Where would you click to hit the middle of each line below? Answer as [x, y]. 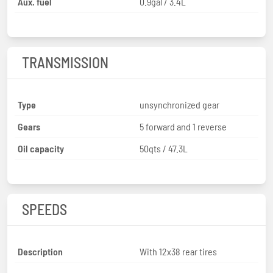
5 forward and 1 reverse [183, 126]
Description [40, 251]
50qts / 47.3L [164, 148]
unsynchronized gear [179, 104]
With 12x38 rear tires [178, 251]
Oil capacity [41, 148]
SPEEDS [44, 209]
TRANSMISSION [65, 62]
